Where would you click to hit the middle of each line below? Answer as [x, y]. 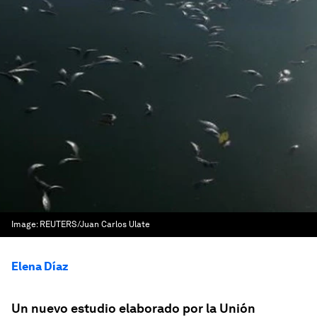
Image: [25, 224]
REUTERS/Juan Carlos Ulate [95, 224]
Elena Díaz [40, 266]
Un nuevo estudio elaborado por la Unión [133, 308]
